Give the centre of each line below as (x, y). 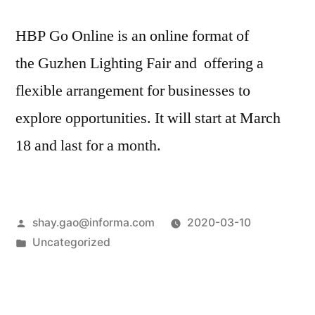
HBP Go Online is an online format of (134, 36)
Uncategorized (71, 243)
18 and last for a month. (88, 146)
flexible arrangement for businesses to (133, 91)
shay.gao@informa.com (93, 223)
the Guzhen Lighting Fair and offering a (140, 64)
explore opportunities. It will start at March (148, 118)
